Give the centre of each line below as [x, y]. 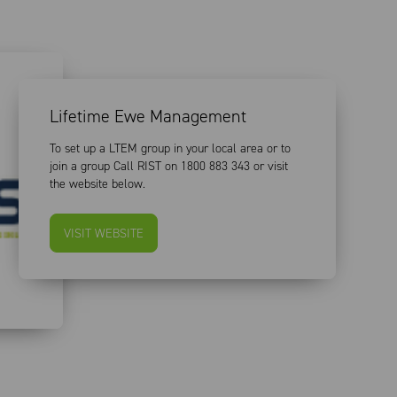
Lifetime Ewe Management [148, 117]
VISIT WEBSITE [103, 233]
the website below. [97, 184]
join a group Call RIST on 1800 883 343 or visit [168, 167]
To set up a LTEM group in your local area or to [170, 149]
